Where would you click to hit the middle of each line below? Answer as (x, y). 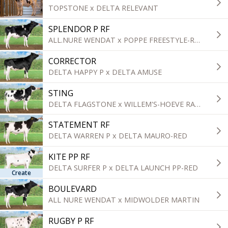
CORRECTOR (73, 61)
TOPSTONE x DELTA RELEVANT (104, 8)
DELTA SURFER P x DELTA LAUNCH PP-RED (123, 167)
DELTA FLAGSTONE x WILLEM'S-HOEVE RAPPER (198, 104)
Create (21, 173)
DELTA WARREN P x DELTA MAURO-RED (118, 135)
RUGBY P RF (71, 221)
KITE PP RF (69, 157)
